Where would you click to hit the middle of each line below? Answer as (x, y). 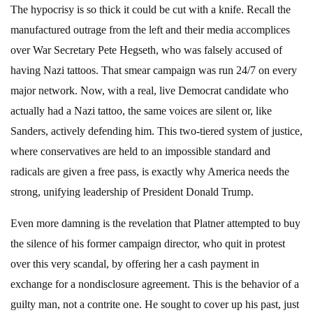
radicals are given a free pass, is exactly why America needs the (150, 172)
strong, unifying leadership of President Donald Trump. (132, 192)
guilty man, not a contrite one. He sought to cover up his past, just (155, 305)
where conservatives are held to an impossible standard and (140, 152)
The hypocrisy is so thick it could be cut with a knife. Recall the (151, 10)
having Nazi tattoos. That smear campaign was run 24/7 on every (154, 71)
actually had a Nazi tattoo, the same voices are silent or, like (141, 111)
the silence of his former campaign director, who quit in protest (148, 244)
